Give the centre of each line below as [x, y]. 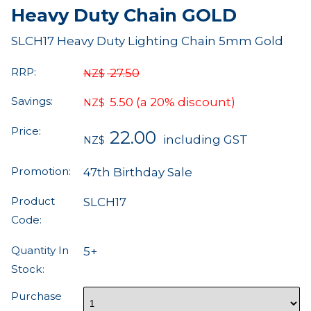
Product [33, 201]
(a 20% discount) [186, 102]
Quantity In [40, 250]
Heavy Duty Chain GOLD [124, 15]
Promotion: [41, 171]
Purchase [36, 296]
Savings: [32, 101]
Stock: [28, 269]
